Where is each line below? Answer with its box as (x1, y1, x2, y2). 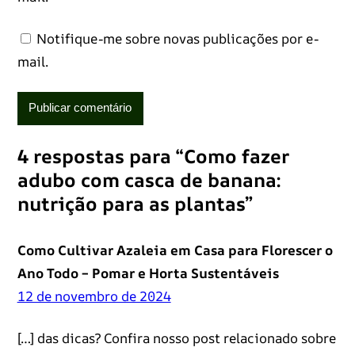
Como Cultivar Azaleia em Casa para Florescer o (17, 240, 333, 259)
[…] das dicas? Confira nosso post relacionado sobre (17, 328, 336, 347)
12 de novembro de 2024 (17, 286, 171, 305)
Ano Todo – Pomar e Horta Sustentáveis (17, 263, 279, 282)
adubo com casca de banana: (17, 166, 281, 193)
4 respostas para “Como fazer (17, 143, 289, 169)
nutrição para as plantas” (17, 190, 253, 216)
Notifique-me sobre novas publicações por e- (36, 29, 319, 48)
